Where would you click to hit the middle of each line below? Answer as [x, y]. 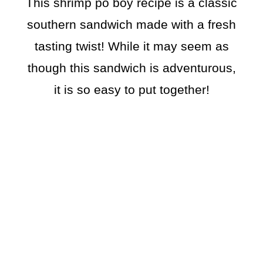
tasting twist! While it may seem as [131, 46]
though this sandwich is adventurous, [131, 68]
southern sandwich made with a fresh [131, 25]
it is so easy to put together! [131, 90]
